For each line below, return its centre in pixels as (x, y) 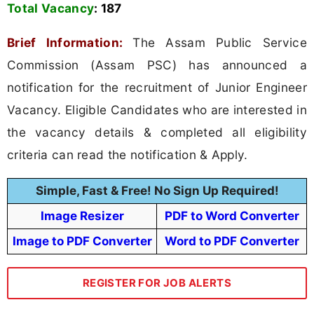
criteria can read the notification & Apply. (128, 155)
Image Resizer (82, 216)
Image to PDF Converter (82, 241)
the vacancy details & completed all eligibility (157, 132)
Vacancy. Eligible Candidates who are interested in (157, 110)
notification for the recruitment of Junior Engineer (157, 88)
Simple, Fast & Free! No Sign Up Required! (157, 191)
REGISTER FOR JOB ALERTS (157, 283)
